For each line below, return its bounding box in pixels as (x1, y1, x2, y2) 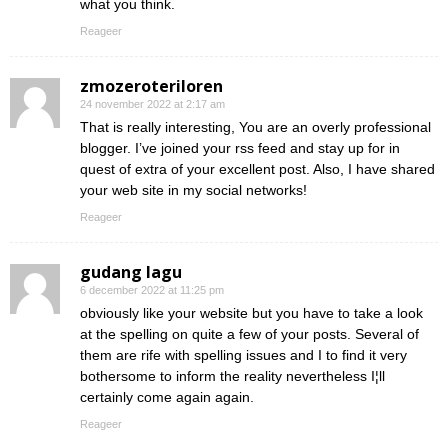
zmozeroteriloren (80, 75, 223, 98)
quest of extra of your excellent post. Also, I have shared (80, 161, 435, 178)
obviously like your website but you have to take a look (80, 305, 423, 322)
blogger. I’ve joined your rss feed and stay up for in (80, 140, 400, 157)
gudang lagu (80, 261, 182, 284)
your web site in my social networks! (80, 182, 307, 199)
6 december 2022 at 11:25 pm (80, 284, 224, 297)
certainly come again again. (80, 389, 254, 406)
